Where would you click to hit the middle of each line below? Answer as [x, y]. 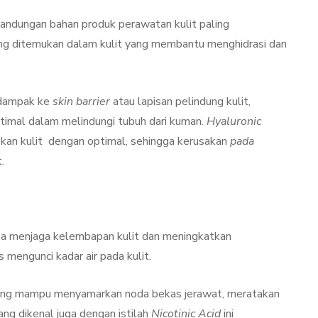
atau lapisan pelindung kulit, [180, 101]
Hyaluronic [234, 121]
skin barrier [81, 101]
